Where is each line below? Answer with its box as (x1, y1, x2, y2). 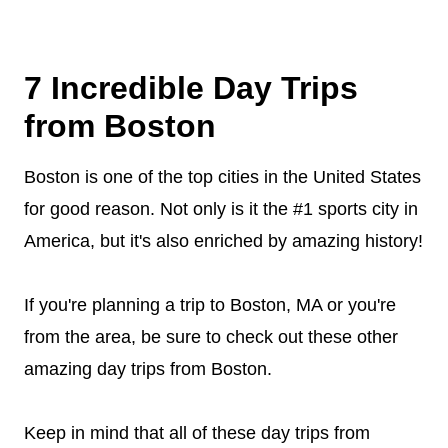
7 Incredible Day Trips (24, 70, 358, 106)
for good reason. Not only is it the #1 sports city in (24, 199, 418, 219)
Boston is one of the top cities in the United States (24, 167, 421, 187)
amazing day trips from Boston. (24, 359, 272, 379)
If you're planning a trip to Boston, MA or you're (24, 295, 396, 315)
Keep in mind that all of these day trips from (24, 423, 370, 443)
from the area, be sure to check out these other (24, 327, 398, 347)
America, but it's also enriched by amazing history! (24, 231, 423, 251)
